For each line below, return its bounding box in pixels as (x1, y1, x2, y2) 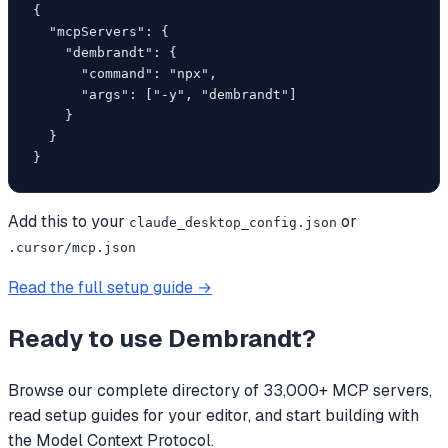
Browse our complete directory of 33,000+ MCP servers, (8, 379, 432, 401)
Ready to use (8, 322, 168, 354)
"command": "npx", (33, 66, 217, 81)
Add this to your (8, 211, 129, 232)
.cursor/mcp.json (8, 240, 136, 255)
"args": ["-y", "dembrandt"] (33, 87, 297, 102)
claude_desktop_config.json (129, 215, 337, 230)
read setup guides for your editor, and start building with (8, 404, 419, 426)
